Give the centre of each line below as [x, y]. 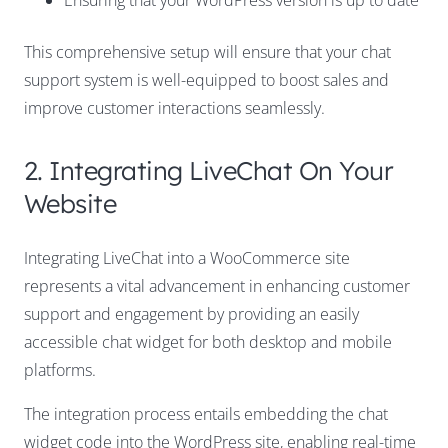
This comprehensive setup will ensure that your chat [207, 52]
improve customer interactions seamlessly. [174, 108]
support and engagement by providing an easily [191, 314]
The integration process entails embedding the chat [206, 414]
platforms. [60, 370]
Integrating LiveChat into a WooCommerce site [187, 258]
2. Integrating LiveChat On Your [209, 170]
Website [70, 203]
